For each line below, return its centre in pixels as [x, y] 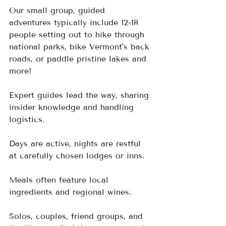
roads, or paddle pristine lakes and [79, 59]
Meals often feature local [60, 180]
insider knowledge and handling [73, 107]
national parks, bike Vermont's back [81, 47]
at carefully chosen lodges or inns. [80, 156]
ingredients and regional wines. [70, 192]
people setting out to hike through [78, 35]
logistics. [30, 120]
